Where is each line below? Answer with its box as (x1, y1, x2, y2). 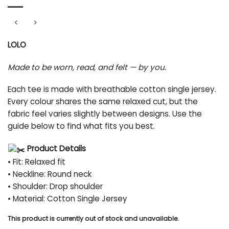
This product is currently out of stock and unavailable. (8, 214, 179, 223)
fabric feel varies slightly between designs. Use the (8, 108, 202, 120)
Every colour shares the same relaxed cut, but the (8, 96, 198, 107)
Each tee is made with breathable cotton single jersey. (8, 84, 216, 95)
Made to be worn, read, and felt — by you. (8, 61, 166, 73)
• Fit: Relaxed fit (8, 156, 65, 167)
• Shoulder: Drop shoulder (8, 180, 103, 192)
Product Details (25, 143, 86, 154)
